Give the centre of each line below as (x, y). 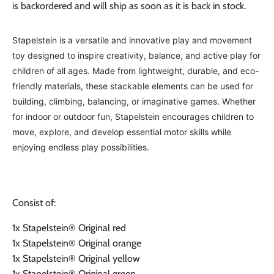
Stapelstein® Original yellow (81, 258)
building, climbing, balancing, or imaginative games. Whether (134, 101)
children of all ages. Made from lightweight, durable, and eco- (135, 70)
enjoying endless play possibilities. (81, 147)
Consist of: (35, 202)
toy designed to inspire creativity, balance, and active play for (136, 55)
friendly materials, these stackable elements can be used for (133, 86)
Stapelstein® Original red (74, 228)
